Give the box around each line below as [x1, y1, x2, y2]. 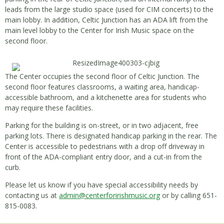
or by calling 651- [160, 190, 217, 200]
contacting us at [5, 190, 59, 200]
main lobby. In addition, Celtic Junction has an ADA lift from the [5, 14, 208, 24]
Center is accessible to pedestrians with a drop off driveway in [5, 141, 204, 151]
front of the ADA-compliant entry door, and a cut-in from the [5, 151, 202, 161]
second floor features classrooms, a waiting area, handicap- [5, 81, 199, 91]
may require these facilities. [5, 102, 93, 112]
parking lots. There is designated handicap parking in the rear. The [5, 130, 217, 140]
